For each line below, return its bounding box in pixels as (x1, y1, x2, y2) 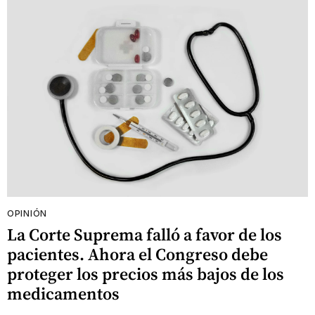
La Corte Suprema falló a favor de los (7, 223, 282, 247)
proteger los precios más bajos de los (7, 262, 284, 286)
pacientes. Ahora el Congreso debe (7, 243, 268, 266)
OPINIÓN (7, 208, 47, 219)
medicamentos (7, 282, 120, 306)
